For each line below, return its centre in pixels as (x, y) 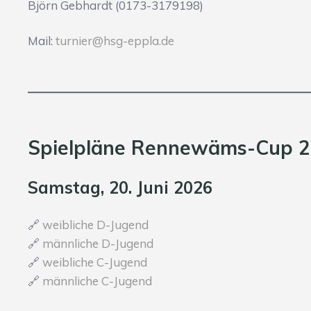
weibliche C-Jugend (95, 262)
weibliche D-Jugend (95, 225)
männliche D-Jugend (98, 244)
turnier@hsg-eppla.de (115, 41)
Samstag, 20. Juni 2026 (120, 188)
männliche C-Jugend (97, 281)
